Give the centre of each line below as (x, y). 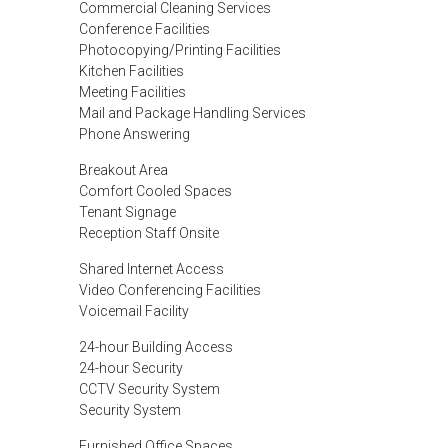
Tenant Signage (127, 212)
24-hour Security (131, 368)
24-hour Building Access (156, 347)
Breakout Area (123, 170)
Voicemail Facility (134, 311)
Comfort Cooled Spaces (155, 191)
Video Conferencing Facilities (170, 290)
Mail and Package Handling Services (192, 113)
